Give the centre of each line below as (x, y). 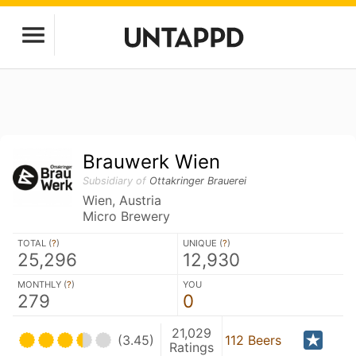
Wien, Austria (122, 200)
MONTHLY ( (42, 284)
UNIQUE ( (203, 243)
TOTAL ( (35, 243)
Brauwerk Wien (152, 162)
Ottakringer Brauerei (198, 181)
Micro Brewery (127, 216)
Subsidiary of (116, 181)
